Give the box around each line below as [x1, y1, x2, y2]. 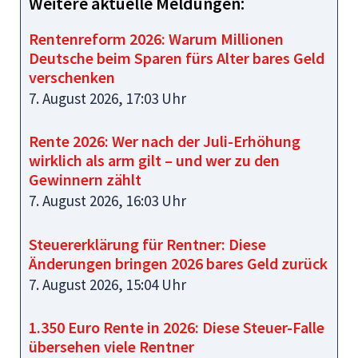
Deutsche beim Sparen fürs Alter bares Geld [29, 47, 324, 68]
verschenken [29, 66, 115, 87]
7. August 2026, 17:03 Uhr [29, 88, 186, 108]
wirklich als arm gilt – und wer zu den [29, 150, 280, 170]
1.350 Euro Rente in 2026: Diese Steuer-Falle [29, 317, 324, 337]
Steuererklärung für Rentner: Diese [29, 233, 266, 254]
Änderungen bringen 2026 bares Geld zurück [29, 253, 328, 273]
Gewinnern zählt [29, 169, 141, 189]
